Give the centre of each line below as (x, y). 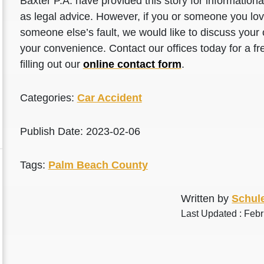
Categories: (48, 98)
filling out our (51, 64)
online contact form (132, 64)
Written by (207, 199)
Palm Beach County (98, 165)
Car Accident (109, 98)
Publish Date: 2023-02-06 (80, 131)
